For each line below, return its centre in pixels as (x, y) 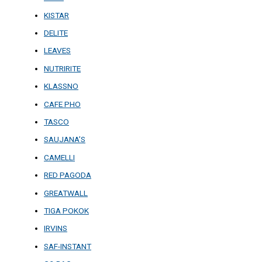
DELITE (56, 32)
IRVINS (56, 228)
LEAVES (57, 51)
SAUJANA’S (65, 139)
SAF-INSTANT (68, 246)
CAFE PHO (62, 104)
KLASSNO (61, 86)
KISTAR (56, 15)
